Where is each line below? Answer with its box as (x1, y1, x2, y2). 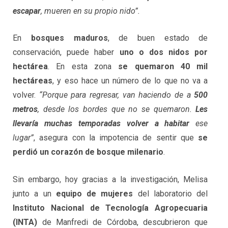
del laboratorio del (133, 189, 208, 199)
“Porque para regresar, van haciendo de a (36, 90, 194, 100)
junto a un (13, 189, 56, 199)
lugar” (13, 133, 34, 143)
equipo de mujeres (55, 189, 133, 199)
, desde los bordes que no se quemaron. (38, 104, 196, 115)
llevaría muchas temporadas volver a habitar (13, 119, 190, 129)
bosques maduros (31, 33, 108, 43)
